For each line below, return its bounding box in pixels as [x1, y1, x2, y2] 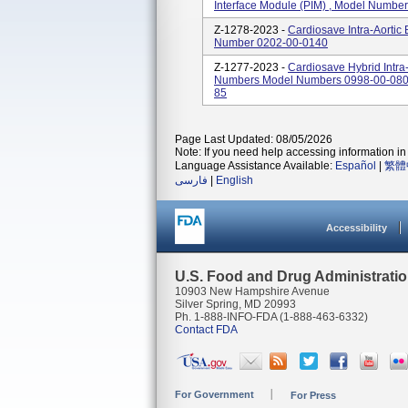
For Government [175, 389, 254, 400]
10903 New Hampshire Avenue [175, 285, 330, 298]
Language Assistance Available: [175, 159, 335, 172]
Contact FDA [175, 323, 238, 336]
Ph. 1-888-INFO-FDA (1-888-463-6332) [175, 311, 368, 323]
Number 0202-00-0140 [214, 36, 328, 49]
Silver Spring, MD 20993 [175, 298, 296, 311]
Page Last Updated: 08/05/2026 [175, 133, 332, 146]
